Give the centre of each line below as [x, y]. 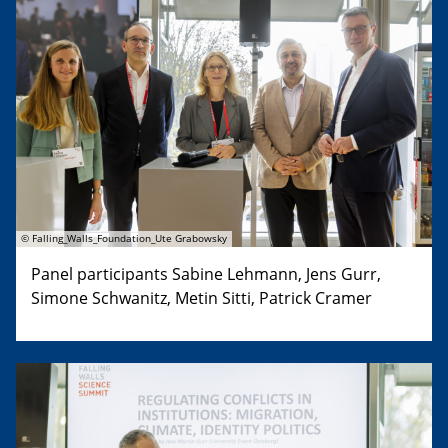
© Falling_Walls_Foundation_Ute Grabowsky [123, 238]
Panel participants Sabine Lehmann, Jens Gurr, [206, 273]
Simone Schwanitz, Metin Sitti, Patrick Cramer [201, 297]
